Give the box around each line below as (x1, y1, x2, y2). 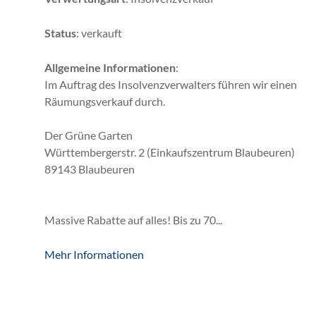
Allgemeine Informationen (44, 60, 176, 74)
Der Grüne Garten (44, 128, 133, 142)
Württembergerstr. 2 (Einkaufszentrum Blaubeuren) (44, 145, 295, 159)
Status (44, 25, 76, 39)
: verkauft (76, 25, 122, 39)
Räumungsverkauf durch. (44, 94, 165, 108)
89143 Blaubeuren (44, 162, 135, 176)
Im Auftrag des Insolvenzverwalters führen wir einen (44, 77, 297, 91)
